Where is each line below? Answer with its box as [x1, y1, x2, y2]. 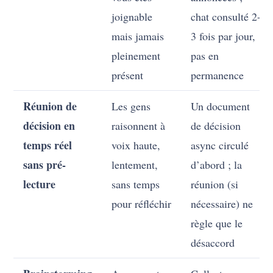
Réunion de [23, 98, 77, 115]
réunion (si [191, 177, 239, 192]
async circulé [191, 138, 249, 153]
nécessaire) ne [191, 196, 253, 211]
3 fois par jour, [191, 29, 256, 44]
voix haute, [112, 138, 161, 153]
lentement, [112, 157, 158, 172]
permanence [191, 68, 244, 83]
